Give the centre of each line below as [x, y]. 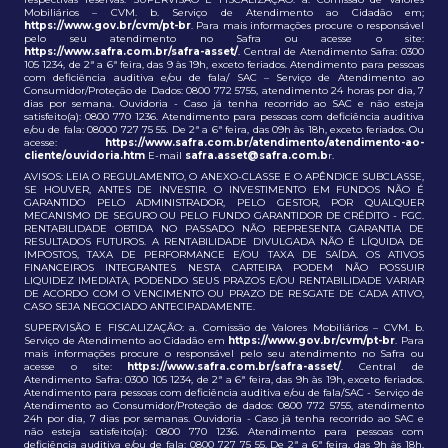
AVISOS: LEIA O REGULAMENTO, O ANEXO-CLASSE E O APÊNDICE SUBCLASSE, [224, 176]
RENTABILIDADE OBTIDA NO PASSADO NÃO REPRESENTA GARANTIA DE [224, 228]
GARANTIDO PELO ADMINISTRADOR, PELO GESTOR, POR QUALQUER [224, 202]
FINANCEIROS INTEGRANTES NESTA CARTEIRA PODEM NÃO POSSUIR [224, 267]
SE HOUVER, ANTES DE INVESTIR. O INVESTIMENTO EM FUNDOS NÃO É [224, 189]
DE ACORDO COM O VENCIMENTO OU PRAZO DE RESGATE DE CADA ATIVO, [224, 293]
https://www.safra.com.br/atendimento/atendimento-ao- [264, 142]
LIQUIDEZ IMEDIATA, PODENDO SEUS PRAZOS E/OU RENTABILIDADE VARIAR [224, 280]
